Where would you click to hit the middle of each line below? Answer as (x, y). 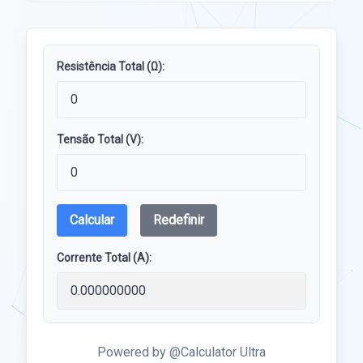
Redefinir (179, 220)
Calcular (92, 220)
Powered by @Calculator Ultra (181, 352)
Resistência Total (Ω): (111, 66)
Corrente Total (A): (104, 258)
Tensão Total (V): (100, 139)
